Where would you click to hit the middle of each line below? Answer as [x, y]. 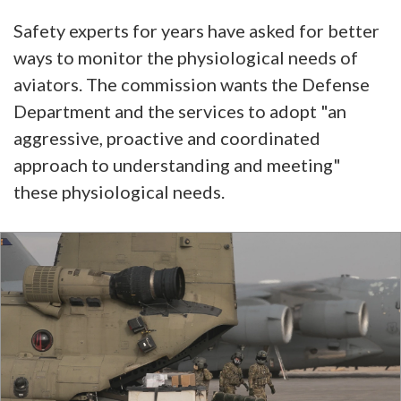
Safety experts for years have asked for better [196, 30]
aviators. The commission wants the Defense [192, 84]
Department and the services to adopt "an [180, 111]
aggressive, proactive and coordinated [167, 137]
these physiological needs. [119, 191]
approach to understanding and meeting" [177, 164]
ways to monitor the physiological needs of [186, 57]
